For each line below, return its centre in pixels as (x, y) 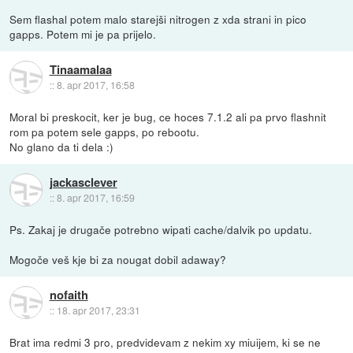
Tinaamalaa (80, 69)
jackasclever (83, 182)
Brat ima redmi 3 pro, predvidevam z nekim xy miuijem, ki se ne (165, 342)
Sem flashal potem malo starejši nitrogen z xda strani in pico (158, 19)
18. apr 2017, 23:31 (98, 310)
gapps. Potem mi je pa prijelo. (83, 33)
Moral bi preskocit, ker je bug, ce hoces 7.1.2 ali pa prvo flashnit (168, 116)
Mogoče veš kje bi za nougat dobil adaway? (118, 259)
